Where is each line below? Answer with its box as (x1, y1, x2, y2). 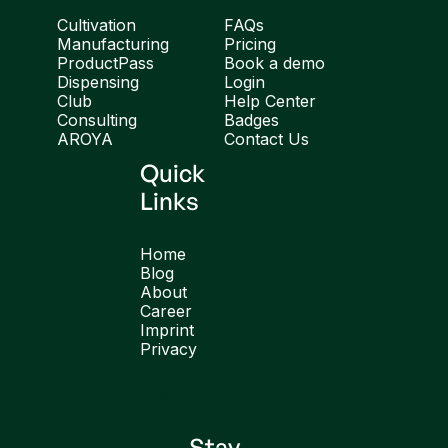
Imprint (140, 320, 195, 340)
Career (140, 301, 193, 321)
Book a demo (224, 53, 325, 73)
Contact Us (224, 129, 309, 149)
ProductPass (56, 53, 154, 73)
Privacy (140, 339, 198, 359)
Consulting (56, 110, 137, 130)
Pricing (224, 34, 276, 54)
